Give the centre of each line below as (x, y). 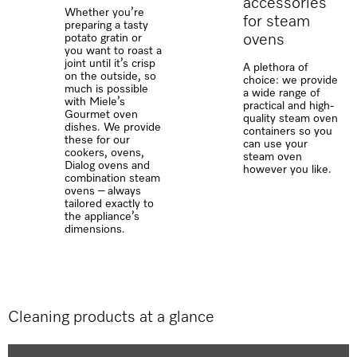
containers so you (288, 132)
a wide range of (282, 94)
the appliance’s (102, 217)
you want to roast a (114, 51)
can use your (276, 145)
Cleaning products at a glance (111, 318)
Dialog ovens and (108, 166)
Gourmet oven (102, 115)
